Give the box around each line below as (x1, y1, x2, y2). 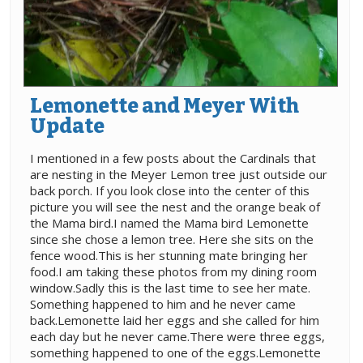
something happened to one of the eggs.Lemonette (30, 344, 321, 361)
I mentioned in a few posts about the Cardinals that (30, 150, 316, 167)
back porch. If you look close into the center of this (30, 182, 310, 199)
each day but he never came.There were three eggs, (30, 328, 325, 345)
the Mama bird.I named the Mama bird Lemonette (30, 215, 309, 232)
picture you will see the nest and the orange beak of (30, 199, 320, 216)
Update (30, 114, 105, 139)
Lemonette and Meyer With (30, 94, 299, 119)
